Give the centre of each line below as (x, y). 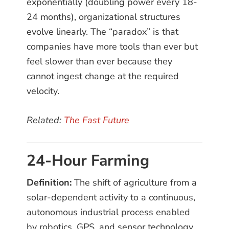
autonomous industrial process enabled (109, 212)
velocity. (43, 91)
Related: (45, 120)
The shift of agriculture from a (134, 183)
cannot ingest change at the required (103, 76)
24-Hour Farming (88, 161)
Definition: (49, 183)
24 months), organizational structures (104, 17)
